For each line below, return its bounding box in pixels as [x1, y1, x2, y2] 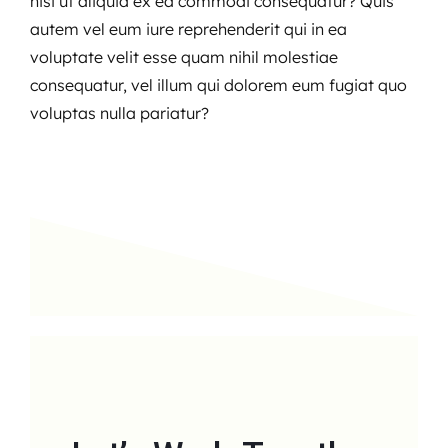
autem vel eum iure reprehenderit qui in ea [29, 18, 347, 39]
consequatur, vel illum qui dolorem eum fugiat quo [29, 74, 407, 95]
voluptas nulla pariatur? [29, 102, 209, 123]
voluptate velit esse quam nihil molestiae [29, 46, 338, 67]
